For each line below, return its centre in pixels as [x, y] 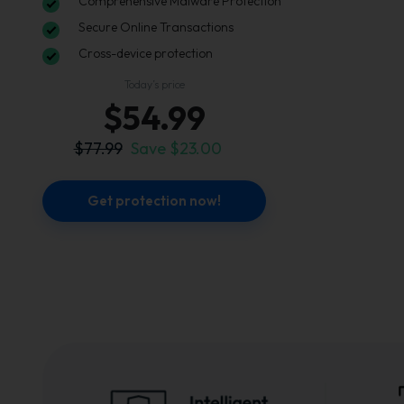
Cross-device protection [146, 54]
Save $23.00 [176, 149]
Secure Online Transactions [156, 28]
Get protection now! [154, 201]
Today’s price [154, 85]
